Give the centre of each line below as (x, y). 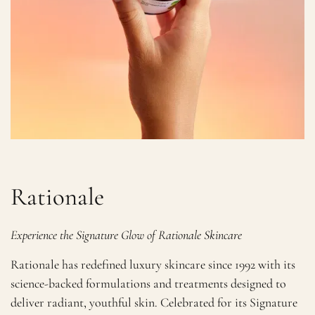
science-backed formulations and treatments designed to (149, 284)
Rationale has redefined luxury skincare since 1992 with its (153, 265)
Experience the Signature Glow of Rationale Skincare (127, 234)
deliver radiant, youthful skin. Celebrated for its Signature (154, 303)
